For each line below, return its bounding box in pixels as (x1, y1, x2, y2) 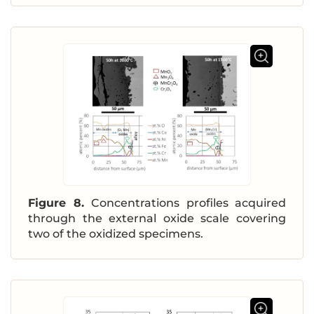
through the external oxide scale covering (28, 212, 286, 226)
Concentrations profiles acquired (91, 196, 286, 210)
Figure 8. (28, 196, 91, 210)
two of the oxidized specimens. (28, 227, 203, 241)
